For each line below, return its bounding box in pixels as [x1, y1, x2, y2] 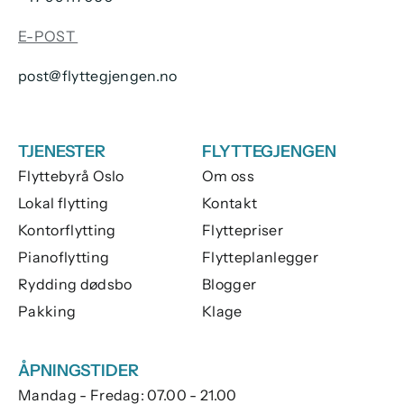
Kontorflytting [18, 220, 116, 239]
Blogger [202, 274, 257, 293]
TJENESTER [18, 141, 106, 161]
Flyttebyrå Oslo [18, 166, 124, 185]
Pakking [18, 301, 77, 320]
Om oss [202, 166, 254, 185]
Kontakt [202, 193, 258, 212]
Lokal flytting [18, 193, 109, 212]
